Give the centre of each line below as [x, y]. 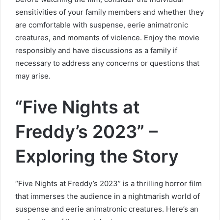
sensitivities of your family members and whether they [110, 12]
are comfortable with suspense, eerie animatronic [102, 25]
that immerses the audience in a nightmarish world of [108, 196]
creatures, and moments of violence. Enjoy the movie [107, 37]
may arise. [33, 76]
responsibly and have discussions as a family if [96, 50]
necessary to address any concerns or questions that [107, 63]
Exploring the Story [97, 156]
